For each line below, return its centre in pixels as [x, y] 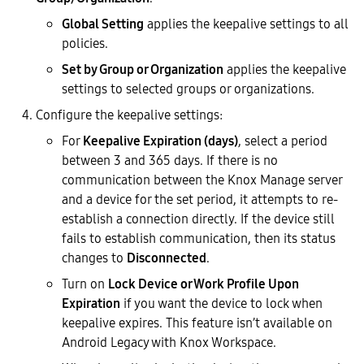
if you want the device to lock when [221, 303]
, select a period [283, 141]
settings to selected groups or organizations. [188, 89]
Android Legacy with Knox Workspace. [169, 342]
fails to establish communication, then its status [199, 238]
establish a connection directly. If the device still [198, 219]
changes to [94, 258]
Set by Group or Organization [143, 69]
